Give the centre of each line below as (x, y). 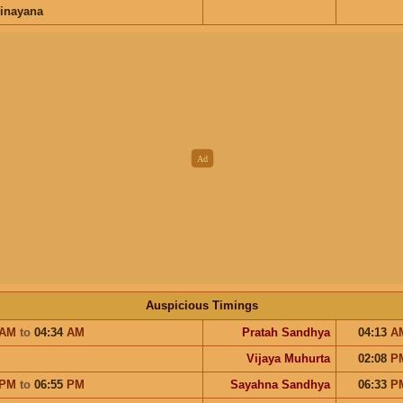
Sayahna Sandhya (280, 384)
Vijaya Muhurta (288, 358)
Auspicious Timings (201, 305)
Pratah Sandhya (286, 332)
